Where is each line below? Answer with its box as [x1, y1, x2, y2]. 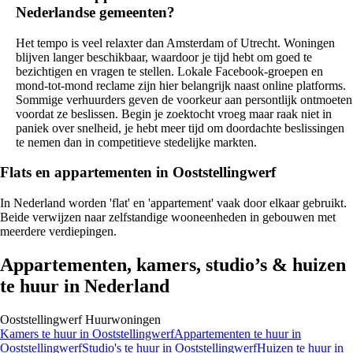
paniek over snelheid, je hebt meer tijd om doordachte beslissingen [16, 121, 344, 135]
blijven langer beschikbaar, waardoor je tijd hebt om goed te [16, 50, 312, 64]
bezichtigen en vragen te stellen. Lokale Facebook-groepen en [16, 64, 323, 78]
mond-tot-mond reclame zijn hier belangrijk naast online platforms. [16, 78, 346, 92]
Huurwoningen [85, 312, 161, 326]
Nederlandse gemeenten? [16, 3, 175, 20]
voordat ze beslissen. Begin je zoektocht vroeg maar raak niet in [16, 106, 332, 121]
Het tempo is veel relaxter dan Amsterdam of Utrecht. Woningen [16, 35, 335, 50]
